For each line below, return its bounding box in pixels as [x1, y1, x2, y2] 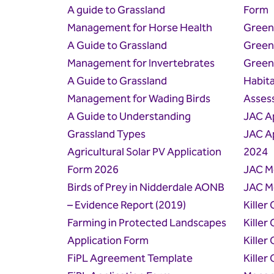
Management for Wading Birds [67, 90, 210, 108]
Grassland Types [67, 125, 146, 144]
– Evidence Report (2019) [67, 196, 186, 215]
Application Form [67, 232, 149, 250]
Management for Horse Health [67, 19, 212, 37]
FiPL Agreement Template [67, 250, 193, 268]
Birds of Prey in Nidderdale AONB [67, 179, 224, 197]
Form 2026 [67, 161, 119, 179]
